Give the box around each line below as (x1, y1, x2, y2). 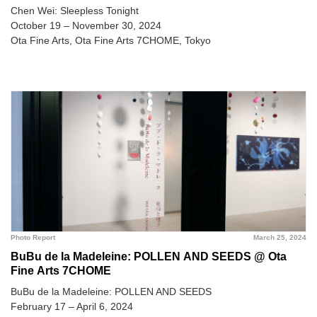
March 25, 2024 (253, 234, 306, 242)
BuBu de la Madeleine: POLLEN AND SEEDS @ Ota (11, 250, 287, 263)
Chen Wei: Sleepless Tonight (11, 5, 139, 17)
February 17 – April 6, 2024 (11, 301, 133, 313)
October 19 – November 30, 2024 (11, 20, 161, 32)
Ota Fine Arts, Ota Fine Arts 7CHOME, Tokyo (11, 35, 211, 47)
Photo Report (11, 234, 55, 242)
